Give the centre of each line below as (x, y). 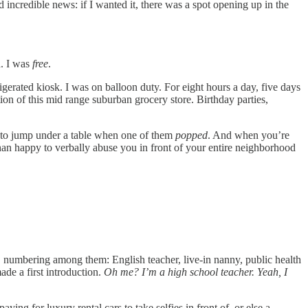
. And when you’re (249, 135)
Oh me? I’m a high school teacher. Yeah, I (196, 272)
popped (191, 135)
